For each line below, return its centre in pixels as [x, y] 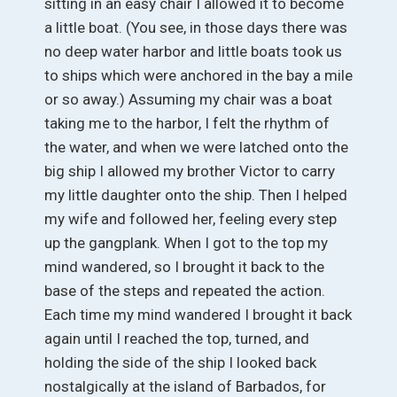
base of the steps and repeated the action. [185, 290]
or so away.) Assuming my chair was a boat [188, 99]
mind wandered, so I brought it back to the [184, 266]
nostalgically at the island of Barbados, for [185, 386]
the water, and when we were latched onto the [196, 147]
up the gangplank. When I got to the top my [186, 242]
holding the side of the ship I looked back [180, 362]
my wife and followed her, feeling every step [191, 218]
